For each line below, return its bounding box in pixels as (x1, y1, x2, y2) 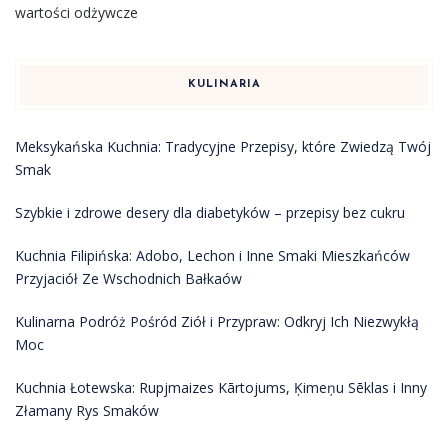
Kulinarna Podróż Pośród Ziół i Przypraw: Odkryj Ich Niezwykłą (15, 311, 419, 331)
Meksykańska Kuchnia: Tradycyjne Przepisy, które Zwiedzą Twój (15, 136, 431, 156)
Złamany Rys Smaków (15, 400, 159, 420)
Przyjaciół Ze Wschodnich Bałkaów (15, 268, 242, 288)
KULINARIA (187, 78, 261, 90)
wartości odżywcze (15, 2, 138, 22)
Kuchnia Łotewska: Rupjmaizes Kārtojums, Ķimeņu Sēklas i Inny (15, 377, 427, 397)
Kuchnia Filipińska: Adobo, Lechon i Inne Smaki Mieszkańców (15, 245, 410, 265)
